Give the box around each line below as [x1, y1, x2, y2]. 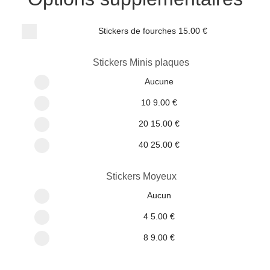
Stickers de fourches [98, 25, 177, 36]
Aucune [145, 76, 174, 86]
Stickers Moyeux [105, 171, 177, 181]
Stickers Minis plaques [93, 57, 190, 67]
